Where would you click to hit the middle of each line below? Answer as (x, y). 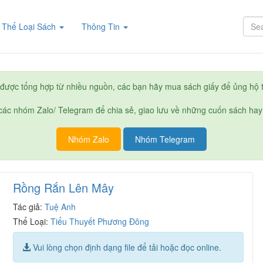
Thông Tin (102, 26)
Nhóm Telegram (165, 139)
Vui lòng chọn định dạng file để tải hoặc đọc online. (126, 247)
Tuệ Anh (60, 207)
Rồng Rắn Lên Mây (64, 188)
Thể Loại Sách (30, 26)
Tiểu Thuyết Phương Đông (100, 221)
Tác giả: (29, 207)
